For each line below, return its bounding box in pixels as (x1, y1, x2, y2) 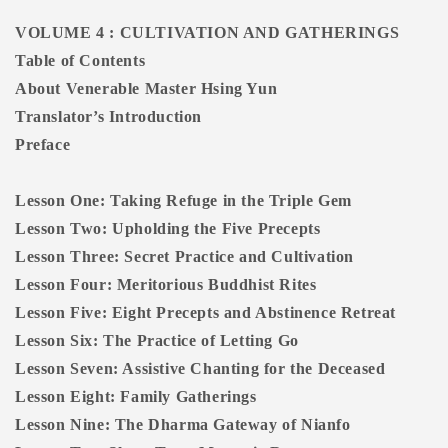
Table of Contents (15, 52, 146, 70)
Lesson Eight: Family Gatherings (15, 388, 257, 406)
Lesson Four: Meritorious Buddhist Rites (15, 276, 317, 294)
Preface (15, 136, 71, 154)
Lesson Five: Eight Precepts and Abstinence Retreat (15, 304, 396, 322)
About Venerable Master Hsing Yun (15, 80, 278, 98)
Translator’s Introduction (15, 108, 202, 126)
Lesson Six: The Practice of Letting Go (15, 332, 299, 350)
